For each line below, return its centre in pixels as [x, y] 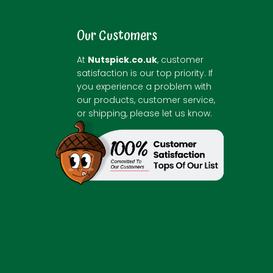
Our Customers [117, 36]
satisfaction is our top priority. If [145, 73]
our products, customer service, [146, 100]
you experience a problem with [144, 87]
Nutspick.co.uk [122, 60]
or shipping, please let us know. [144, 113]
